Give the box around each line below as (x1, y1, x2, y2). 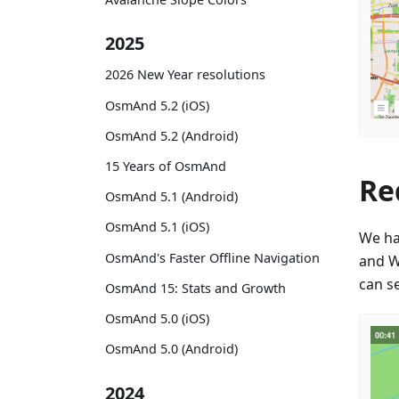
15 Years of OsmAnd (105, 157, 226, 175)
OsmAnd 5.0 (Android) (105, 340, 238, 358)
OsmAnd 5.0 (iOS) (105, 309, 209, 327)
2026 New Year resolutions (105, 66, 265, 84)
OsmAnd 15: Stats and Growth (105, 279, 286, 297)
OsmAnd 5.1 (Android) (105, 188, 238, 206)
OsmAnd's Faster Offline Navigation (105, 248, 320, 266)
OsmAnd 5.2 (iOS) (105, 96, 209, 114)
